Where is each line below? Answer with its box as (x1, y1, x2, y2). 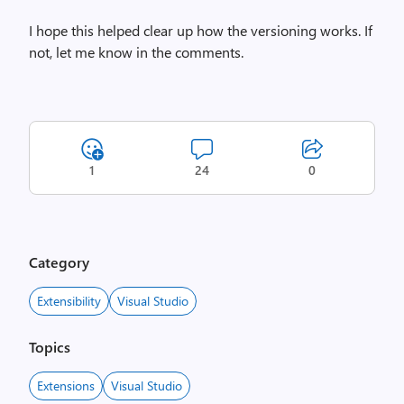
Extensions (37, 377, 95, 395)
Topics (29, 337, 70, 357)
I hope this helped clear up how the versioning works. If (29, 21, 372, 41)
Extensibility (37, 292, 101, 310)
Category (29, 252, 89, 272)
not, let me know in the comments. (29, 42, 243, 62)
